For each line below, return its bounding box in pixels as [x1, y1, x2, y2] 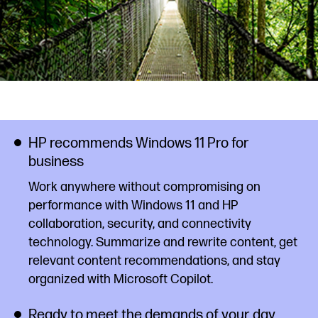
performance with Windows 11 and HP [28, 198, 238, 213]
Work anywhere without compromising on [28, 180, 261, 194]
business [28, 153, 84, 170]
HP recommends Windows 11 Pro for [28, 135, 249, 152]
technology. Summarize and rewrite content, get [28, 235, 297, 250]
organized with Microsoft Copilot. [28, 272, 213, 287]
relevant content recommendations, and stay [28, 253, 280, 268]
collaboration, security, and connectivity [28, 216, 251, 231]
